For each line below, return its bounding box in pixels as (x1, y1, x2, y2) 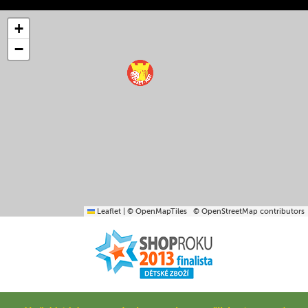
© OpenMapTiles (127, 207, 187, 217)
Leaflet (95, 207, 121, 217)
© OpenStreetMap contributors (187, 207, 305, 217)
